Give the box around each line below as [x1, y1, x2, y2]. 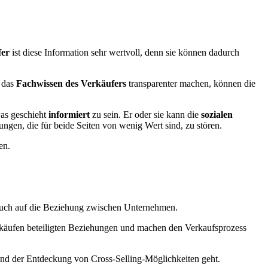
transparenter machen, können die [126, 78, 255, 89]
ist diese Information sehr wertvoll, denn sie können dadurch [10, 47, 239, 57]
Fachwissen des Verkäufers [16, 78, 126, 89]
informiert [48, 109, 90, 120]
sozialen [201, 109, 233, 120]
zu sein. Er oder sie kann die [90, 109, 201, 120]
